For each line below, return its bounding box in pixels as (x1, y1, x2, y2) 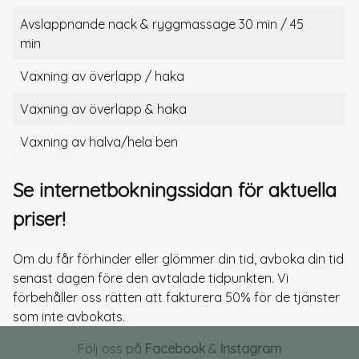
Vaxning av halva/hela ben (20, 133, 178, 150)
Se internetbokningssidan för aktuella (13, 177, 337, 202)
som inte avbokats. (13, 308, 125, 325)
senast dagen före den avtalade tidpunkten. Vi (13, 269, 288, 286)
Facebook (145, 340, 205, 357)
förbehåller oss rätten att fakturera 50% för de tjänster (13, 288, 340, 305)
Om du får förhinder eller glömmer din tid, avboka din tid (13, 250, 344, 267)
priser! (13, 206, 65, 231)
